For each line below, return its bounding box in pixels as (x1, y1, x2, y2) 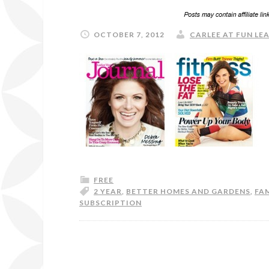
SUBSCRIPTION (79, 198, 142, 207)
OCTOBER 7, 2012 (94, 29, 165, 39)
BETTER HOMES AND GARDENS (126, 186, 250, 196)
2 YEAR (94, 186, 122, 196)
